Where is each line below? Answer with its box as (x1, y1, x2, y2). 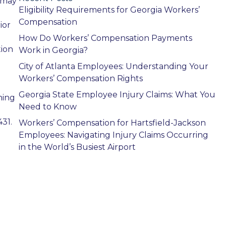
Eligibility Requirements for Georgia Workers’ (18, 5, 200, 15)
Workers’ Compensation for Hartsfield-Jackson (18, 118, 206, 128)
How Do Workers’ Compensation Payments (18, 33, 192, 43)
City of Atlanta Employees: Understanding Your (18, 62, 208, 72)
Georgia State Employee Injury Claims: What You (18, 90, 215, 100)
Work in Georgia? (18, 45, 88, 55)
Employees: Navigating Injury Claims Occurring (18, 130, 208, 140)
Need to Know (18, 102, 77, 112)
